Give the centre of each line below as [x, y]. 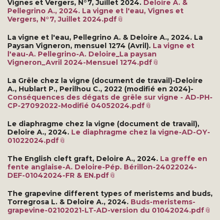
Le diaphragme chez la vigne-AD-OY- [141, 132]
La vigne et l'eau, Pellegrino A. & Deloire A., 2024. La [105, 37]
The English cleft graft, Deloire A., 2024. [84, 158]
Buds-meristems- [163, 202]
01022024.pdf [33, 140]
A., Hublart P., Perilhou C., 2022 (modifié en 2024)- [100, 89]
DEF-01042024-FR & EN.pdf [58, 175]
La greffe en [184, 158]
